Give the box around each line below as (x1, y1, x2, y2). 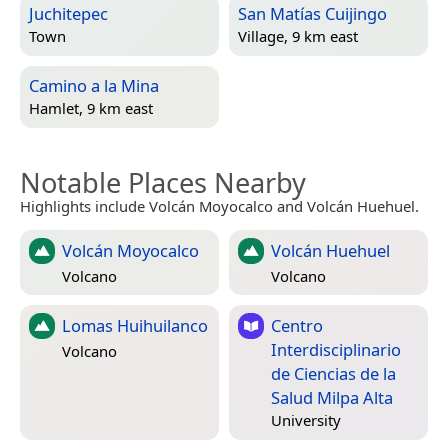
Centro (271, 313, 323, 337)
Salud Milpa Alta (271, 385, 393, 409)
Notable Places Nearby (20, 163, 306, 201)
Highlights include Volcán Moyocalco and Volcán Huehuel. (20, 195, 419, 216)
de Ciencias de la (271, 361, 396, 385)
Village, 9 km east (238, 26, 358, 47)
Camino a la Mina (29, 73, 159, 97)
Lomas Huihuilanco (62, 313, 208, 337)
